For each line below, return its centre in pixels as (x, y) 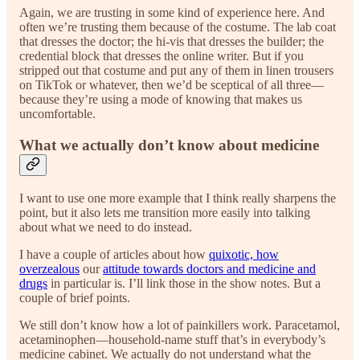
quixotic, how (244, 254)
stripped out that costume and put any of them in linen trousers (176, 71)
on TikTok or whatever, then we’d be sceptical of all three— (172, 85)
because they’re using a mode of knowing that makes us (161, 100)
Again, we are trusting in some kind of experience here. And (172, 13)
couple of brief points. (75, 297)
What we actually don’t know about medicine (169, 145)
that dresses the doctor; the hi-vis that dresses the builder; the (172, 42)
